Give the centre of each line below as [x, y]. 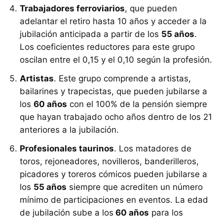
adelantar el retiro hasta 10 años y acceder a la [113, 21]
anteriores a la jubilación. [69, 130]
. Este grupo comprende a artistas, [122, 79]
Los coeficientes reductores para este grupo [107, 47]
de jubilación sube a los [67, 213]
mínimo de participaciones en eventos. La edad [114, 200]
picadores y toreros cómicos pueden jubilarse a [113, 174]
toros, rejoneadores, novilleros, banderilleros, [109, 162]
